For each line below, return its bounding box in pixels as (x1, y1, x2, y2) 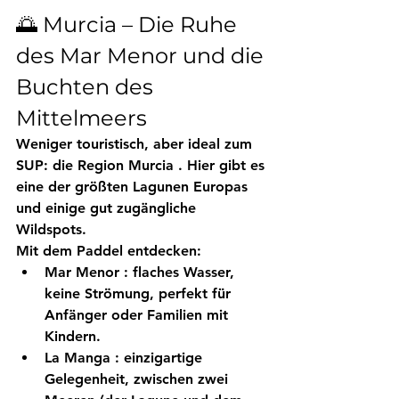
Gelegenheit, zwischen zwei (45, 370, 232, 387)
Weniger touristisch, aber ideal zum (16, 134, 256, 152)
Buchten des (16, 73, 159, 100)
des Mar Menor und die (16, 42, 269, 69)
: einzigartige (110, 348, 207, 366)
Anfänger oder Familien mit (45, 305, 232, 323)
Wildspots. (16, 220, 86, 238)
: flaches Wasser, (119, 263, 239, 281)
